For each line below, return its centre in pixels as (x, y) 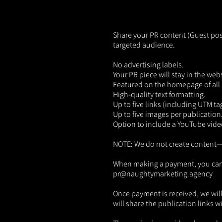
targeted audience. (144, 45)
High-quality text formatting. (159, 94)
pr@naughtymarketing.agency (163, 174)
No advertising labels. (148, 65)
